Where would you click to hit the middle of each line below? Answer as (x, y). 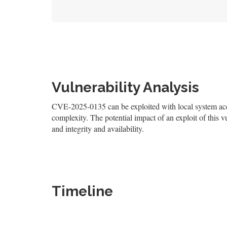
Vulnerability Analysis (125, 87)
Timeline (82, 191)
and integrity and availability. (98, 128)
